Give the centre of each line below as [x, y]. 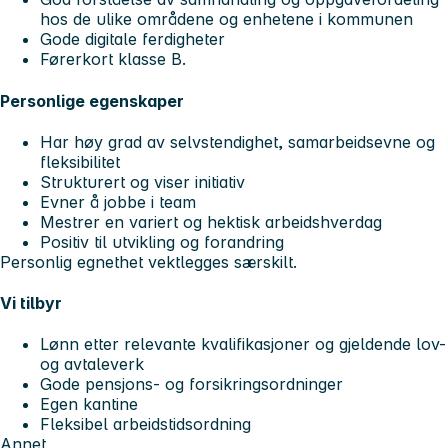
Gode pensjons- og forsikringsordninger [191, 384]
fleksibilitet [80, 161]
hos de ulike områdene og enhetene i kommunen [226, 19]
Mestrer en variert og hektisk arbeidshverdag [211, 221]
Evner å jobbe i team [118, 201]
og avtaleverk [92, 364]
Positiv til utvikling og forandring [162, 241]
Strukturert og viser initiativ [142, 181]
